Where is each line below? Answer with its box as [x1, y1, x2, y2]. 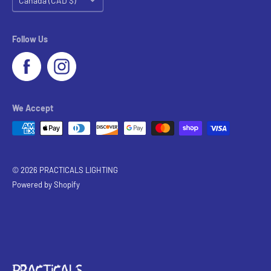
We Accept [12, 102, 53, 113]
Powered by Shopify [12, 180, 80, 190]
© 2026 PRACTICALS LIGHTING [12, 165, 118, 175]
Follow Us [12, 33, 48, 44]
